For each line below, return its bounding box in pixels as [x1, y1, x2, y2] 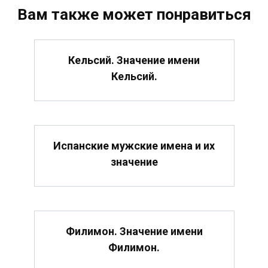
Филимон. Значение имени [65, 225, 203, 238]
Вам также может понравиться [17, 5, 251, 23]
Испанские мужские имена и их [53, 139, 215, 152]
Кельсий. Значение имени [68, 53, 200, 66]
